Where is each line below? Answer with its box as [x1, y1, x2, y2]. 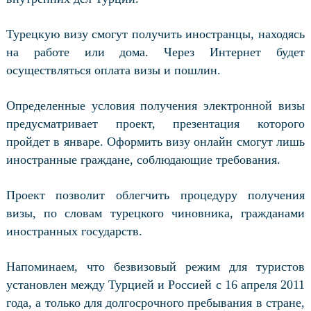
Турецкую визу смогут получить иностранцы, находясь [6, 27, 305, 41]
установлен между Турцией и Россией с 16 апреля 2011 [6, 278, 305, 292]
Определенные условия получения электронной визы [6, 99, 305, 112]
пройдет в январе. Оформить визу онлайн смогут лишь [6, 135, 305, 149]
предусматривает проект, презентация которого [6, 117, 305, 131]
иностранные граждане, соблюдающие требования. [6, 153, 280, 167]
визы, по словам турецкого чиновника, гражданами [6, 206, 305, 220]
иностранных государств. [6, 224, 142, 238]
